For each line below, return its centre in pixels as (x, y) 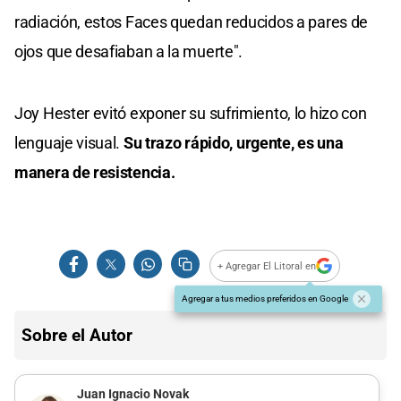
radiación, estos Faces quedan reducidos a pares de (192, 22)
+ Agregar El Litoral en (267, 266)
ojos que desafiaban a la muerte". (129, 52)
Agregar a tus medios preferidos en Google (265, 299)
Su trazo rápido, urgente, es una (233, 143)
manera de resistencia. (95, 173)
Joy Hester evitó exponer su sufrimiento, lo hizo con (191, 114)
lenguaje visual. (69, 143)
